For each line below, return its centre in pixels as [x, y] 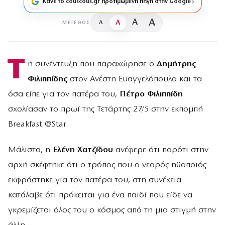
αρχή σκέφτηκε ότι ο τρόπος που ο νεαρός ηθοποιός [107, 165]
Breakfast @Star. [38, 125]
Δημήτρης [175, 64]
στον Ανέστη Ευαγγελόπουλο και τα [134, 79]
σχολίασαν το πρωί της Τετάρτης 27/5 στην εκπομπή [105, 109]
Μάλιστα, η [30, 150]
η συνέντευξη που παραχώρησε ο [91, 64]
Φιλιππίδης [47, 79]
